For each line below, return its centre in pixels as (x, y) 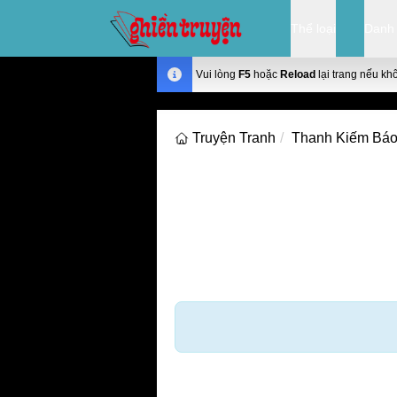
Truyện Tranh (234, 138)
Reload (298, 74)
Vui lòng (217, 74)
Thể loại (313, 28)
